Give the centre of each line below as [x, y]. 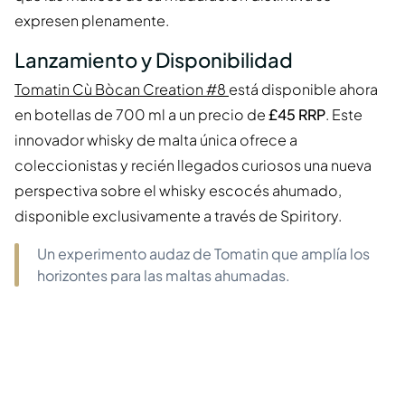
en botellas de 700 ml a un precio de [141, 115]
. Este [344, 115]
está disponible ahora [303, 89]
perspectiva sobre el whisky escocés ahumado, [178, 191]
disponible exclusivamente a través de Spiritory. [178, 216]
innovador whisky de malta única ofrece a [156, 140]
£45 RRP [297, 115]
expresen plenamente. [92, 21]
